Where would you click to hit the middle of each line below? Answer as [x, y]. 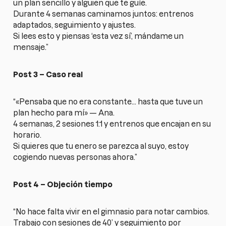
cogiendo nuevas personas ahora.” [75, 157]
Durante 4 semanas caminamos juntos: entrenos [104, 14]
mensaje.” [31, 47]
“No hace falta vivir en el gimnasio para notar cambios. [111, 211]
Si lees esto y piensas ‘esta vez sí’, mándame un [99, 36]
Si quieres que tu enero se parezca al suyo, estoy [101, 146]
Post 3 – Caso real [48, 74]
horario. [27, 135]
